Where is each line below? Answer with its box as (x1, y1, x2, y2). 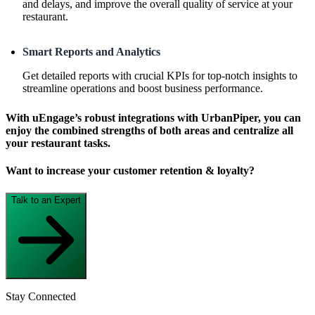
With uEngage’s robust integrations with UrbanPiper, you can (6, 112, 301, 124)
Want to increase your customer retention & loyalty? (6, 165, 255, 177)
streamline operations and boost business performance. (22, 82, 263, 95)
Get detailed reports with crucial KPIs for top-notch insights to (22, 70, 297, 82)
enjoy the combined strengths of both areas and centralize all (6, 124, 293, 137)
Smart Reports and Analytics (22, 46, 160, 58)
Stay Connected (6, 290, 76, 302)
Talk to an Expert (11, 194, 81, 205)
